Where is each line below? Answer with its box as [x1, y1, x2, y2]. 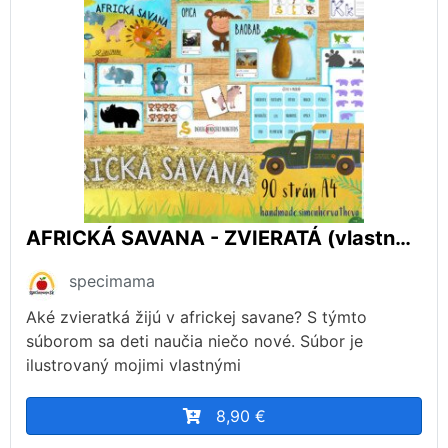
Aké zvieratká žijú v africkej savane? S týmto [26, 306, 367, 327]
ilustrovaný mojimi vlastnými [26, 354, 241, 375]
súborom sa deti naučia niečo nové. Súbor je [26, 330, 363, 351]
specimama [69, 270, 155, 291]
